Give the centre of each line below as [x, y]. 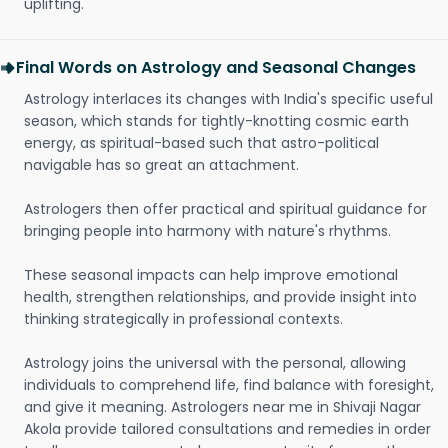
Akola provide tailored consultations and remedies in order [227, 429]
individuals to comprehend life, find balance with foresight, [229, 385]
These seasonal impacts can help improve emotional [211, 275]
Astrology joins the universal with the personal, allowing [215, 363]
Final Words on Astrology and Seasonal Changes [216, 67]
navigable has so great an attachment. [161, 165]
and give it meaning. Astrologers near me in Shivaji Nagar [222, 407]
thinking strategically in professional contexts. [183, 319]
